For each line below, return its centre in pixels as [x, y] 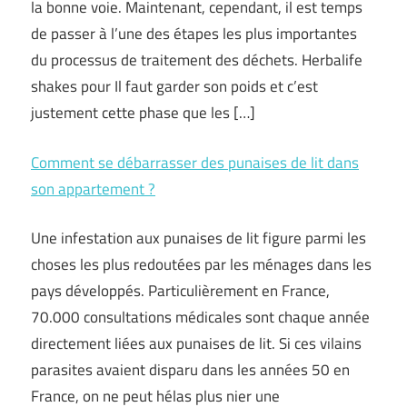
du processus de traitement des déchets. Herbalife [197, 60]
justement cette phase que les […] [143, 113]
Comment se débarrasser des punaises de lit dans [195, 162]
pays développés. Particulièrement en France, [180, 291]
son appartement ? [93, 189]
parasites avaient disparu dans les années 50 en [190, 370]
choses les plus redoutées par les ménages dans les [201, 264]
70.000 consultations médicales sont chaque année [200, 317]
